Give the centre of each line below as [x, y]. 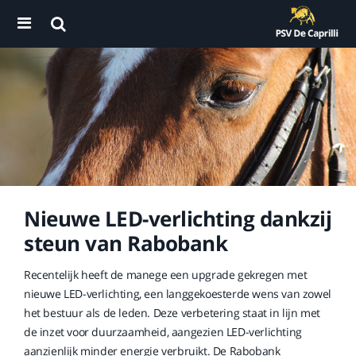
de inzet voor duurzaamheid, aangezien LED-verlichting [163, 332]
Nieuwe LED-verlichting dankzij [178, 219]
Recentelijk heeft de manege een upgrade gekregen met [166, 275]
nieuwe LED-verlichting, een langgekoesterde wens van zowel [178, 294]
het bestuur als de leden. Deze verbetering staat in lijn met [172, 313]
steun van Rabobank [126, 243]
